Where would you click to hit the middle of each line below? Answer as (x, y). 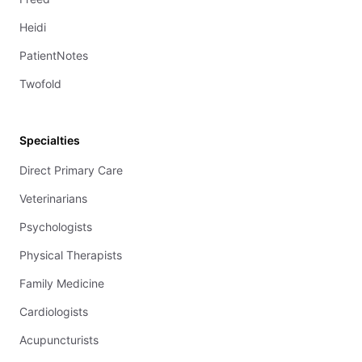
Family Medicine (62, 283)
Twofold (40, 84)
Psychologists (56, 227)
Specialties (50, 140)
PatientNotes (54, 55)
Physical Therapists (71, 255)
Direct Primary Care (71, 170)
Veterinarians (53, 198)
